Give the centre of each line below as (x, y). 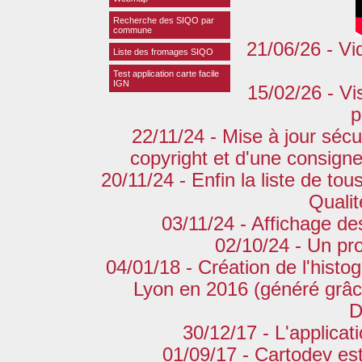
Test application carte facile (166, 74)
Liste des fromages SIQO (163, 52)
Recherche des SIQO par (164, 20)
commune (133, 30)
